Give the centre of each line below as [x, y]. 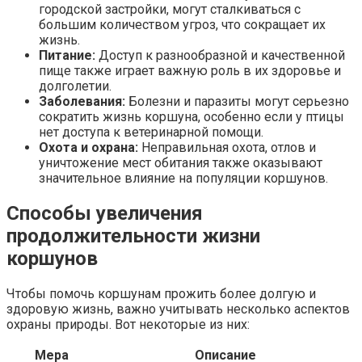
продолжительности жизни [133, 236]
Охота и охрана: [88, 147]
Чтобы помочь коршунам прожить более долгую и [161, 293]
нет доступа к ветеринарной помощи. [151, 132]
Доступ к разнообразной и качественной [220, 55]
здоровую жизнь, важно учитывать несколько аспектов [178, 309]
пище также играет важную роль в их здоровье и [190, 70]
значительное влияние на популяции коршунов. [183, 178]
